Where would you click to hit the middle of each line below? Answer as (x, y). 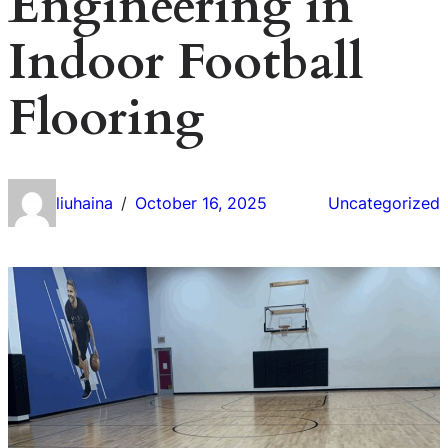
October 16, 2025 (201, 202)
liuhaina (84, 202)
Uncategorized (384, 202)
